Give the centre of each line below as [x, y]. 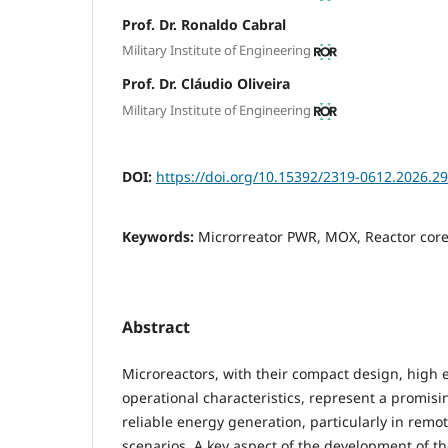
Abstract [156, 326]
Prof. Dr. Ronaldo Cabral [204, 24]
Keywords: [160, 236]
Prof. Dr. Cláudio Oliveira [206, 84]
